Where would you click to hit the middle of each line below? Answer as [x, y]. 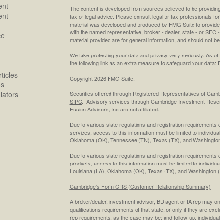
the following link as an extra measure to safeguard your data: [143, 63]
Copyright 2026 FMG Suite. [102, 78]
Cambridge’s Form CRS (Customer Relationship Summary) [140, 186]
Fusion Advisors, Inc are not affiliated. [114, 109]
